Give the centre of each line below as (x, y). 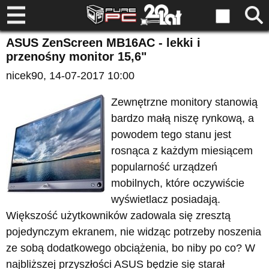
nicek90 (25, 76)
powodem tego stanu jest (171, 134)
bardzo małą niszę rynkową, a (183, 118)
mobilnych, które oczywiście (178, 183)
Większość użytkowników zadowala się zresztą (118, 216)
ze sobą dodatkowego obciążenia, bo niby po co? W (131, 248)
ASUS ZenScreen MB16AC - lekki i (103, 43)
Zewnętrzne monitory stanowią (184, 102)
